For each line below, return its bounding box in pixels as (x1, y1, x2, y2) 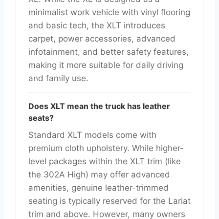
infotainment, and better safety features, (28, 46, 189, 57)
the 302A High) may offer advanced (28, 169, 170, 179)
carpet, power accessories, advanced (28, 33, 175, 44)
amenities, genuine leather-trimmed (28, 182, 169, 193)
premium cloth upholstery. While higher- (28, 143, 184, 153)
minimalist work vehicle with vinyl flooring (28, 7, 190, 17)
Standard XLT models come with (28, 130, 156, 140)
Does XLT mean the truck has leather (28, 101, 170, 111)
